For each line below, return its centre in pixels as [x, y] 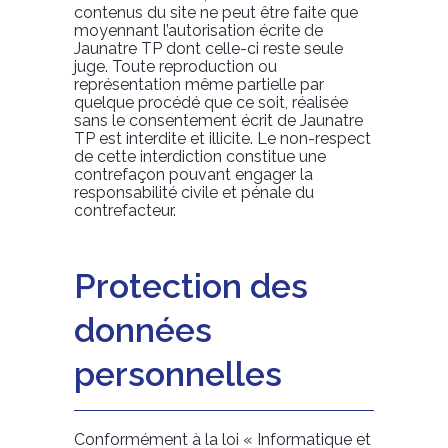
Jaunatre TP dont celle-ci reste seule [208, 48]
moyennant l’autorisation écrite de [198, 30]
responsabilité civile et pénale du [194, 192]
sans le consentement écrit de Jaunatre [218, 120]
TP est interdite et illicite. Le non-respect [222, 138]
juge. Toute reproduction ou [175, 66]
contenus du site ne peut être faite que [216, 12]
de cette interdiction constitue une [200, 156]
